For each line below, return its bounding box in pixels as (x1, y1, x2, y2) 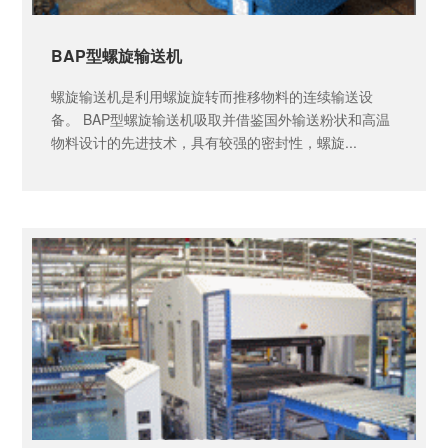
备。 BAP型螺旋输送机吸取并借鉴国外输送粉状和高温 (51, 108, 391, 129)
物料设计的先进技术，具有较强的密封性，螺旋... (51, 131, 358, 152)
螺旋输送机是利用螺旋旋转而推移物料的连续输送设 (51, 85, 374, 106)
